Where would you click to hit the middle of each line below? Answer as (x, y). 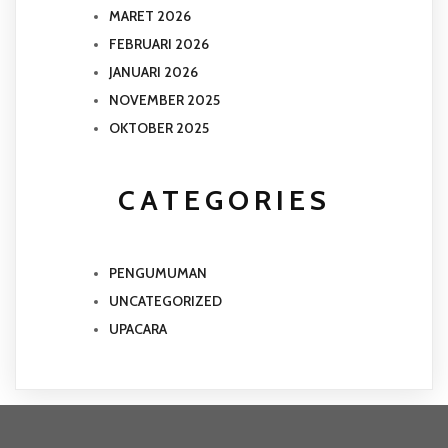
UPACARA (138, 328)
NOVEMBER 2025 (164, 100)
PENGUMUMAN (158, 272)
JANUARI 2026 (153, 72)
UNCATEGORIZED (165, 300)
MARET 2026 (150, 16)
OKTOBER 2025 (159, 128)
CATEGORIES (224, 200)
